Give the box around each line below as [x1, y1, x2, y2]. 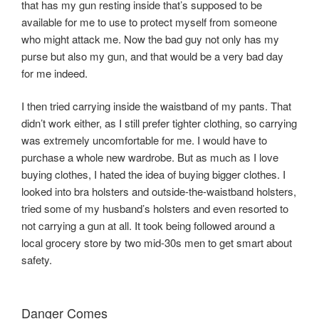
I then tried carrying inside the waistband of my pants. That [21, 98, 291, 114]
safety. [21, 252, 52, 268]
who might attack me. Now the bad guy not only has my [21, 31, 279, 46]
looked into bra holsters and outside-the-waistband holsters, [21, 184, 296, 199]
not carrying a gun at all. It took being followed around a [21, 218, 275, 234]
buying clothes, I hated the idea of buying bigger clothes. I [21, 167, 286, 182]
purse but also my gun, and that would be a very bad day [21, 48, 283, 63]
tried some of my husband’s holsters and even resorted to [21, 201, 288, 216]
